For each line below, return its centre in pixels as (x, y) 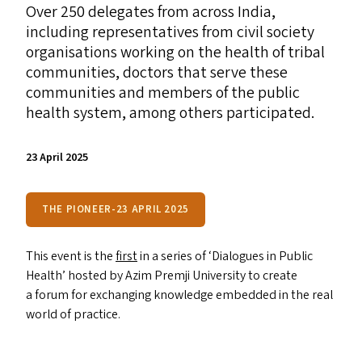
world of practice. (73, 314)
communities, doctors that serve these (157, 73)
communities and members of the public (163, 93)
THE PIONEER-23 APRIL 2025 (116, 209)
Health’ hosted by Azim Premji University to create (162, 276)
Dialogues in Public (262, 256)
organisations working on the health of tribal (175, 53)
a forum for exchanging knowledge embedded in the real (179, 295)
